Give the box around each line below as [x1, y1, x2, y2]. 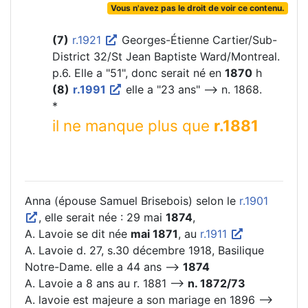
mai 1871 [131, 227, 178, 241]
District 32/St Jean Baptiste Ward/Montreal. [52, 49, 280, 64]
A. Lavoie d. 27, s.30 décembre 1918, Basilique [25, 243, 264, 258]
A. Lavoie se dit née [25, 227, 131, 241]
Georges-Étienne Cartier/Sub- [118, 33, 277, 47]
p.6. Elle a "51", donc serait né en [52, 66, 225, 80]
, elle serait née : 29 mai [38, 210, 166, 225]
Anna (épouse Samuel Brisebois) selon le [25, 194, 239, 208]
